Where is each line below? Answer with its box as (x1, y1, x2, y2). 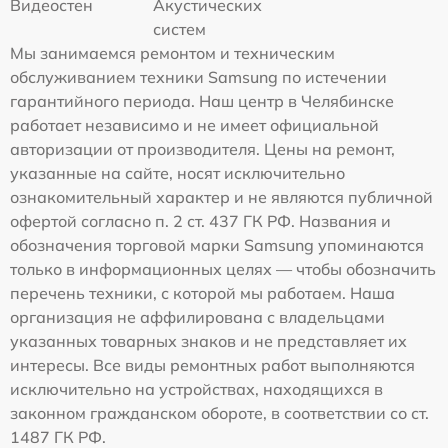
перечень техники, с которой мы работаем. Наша (10, 283, 395, 304)
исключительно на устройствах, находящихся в (10, 379, 383, 400)
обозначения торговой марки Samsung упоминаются (10, 235, 424, 256)
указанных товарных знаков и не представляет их (10, 331, 407, 352)
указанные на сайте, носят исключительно (10, 163, 345, 184)
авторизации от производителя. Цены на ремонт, (10, 139, 395, 160)
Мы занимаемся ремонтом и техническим (10, 43, 335, 64)
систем (153, 19, 207, 40)
